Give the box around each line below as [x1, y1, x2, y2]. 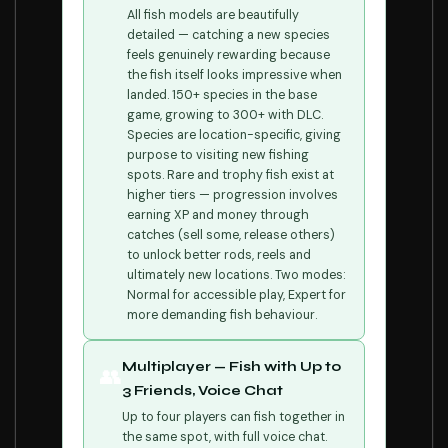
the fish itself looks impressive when [127, 67, 342, 83]
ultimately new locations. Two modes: [127, 267, 346, 283]
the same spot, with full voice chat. [122, 429, 327, 445]
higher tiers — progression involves [127, 187, 338, 203]
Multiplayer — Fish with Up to [122, 359, 341, 375]
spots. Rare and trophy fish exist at [127, 167, 334, 183]
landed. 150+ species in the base [127, 87, 317, 103]
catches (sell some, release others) [127, 227, 335, 243]
